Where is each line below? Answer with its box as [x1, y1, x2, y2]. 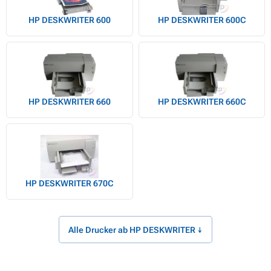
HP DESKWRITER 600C [157, 15, 246, 25]
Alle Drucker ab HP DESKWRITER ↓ [68, 224, 203, 235]
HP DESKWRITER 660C [157, 97, 246, 107]
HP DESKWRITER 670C [25, 178, 114, 189]
